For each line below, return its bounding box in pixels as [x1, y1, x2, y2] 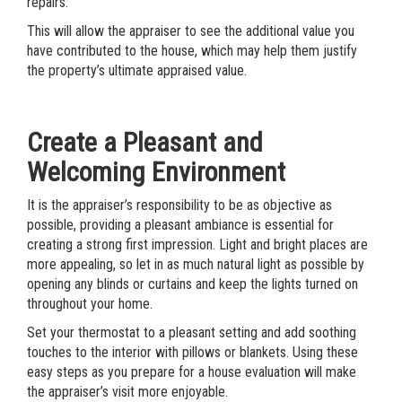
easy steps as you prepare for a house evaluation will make [27, 363, 356, 380]
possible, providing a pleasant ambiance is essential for [27, 216, 334, 233]
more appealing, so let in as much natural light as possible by [27, 256, 364, 273]
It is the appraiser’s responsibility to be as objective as [27, 197, 332, 214]
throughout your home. [27, 295, 153, 312]
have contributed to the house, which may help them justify [27, 42, 357, 59]
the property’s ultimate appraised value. [27, 62, 250, 79]
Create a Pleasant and [27, 127, 263, 158]
